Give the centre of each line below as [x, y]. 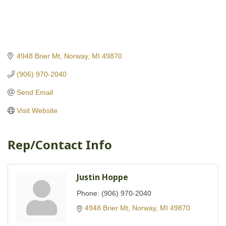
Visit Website [37, 110]
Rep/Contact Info [60, 144]
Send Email [35, 92]
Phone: [88, 193]
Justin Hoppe [102, 177]
